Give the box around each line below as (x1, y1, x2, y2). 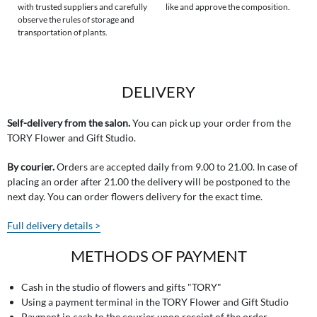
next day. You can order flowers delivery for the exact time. (7, 190, 263, 202)
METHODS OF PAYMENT (70, 246, 247, 265)
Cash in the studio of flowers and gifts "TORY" (21, 280, 221, 293)
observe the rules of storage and (18, 13, 134, 25)
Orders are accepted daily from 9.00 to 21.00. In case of (54, 160, 298, 173)
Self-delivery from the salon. (7, 116, 130, 129)
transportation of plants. (18, 26, 108, 38)
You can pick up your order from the (130, 116, 291, 129)
